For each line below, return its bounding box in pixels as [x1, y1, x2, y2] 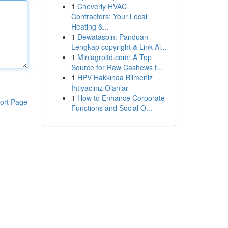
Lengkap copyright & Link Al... [71, 42, 167, 52]
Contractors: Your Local [71, 11, 147, 21]
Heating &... [71, 21, 109, 32]
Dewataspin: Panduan [77, 32, 148, 42]
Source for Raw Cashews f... [71, 62, 163, 72]
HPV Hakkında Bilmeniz [77, 72, 153, 82]
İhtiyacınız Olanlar [71, 82, 128, 93]
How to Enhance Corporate [77, 93, 165, 103]
